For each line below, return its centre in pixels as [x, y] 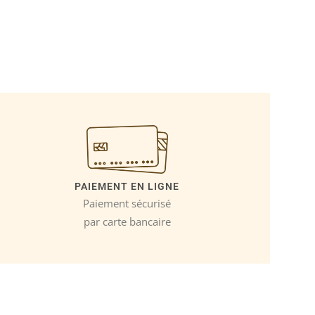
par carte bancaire [127, 222]
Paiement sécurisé [127, 204]
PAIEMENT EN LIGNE [127, 187]
